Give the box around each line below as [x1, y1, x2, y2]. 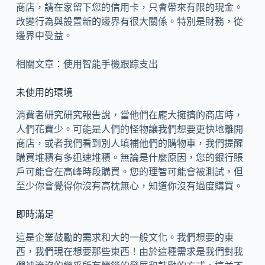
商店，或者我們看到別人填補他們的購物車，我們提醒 [15, 138, 243, 149]
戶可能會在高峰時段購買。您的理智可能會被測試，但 [15, 167, 243, 177]
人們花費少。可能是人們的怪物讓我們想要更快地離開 [15, 124, 243, 135]
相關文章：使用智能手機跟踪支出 [15, 59, 158, 69]
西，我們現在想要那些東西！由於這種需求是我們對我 [15, 247, 243, 257]
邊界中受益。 [15, 30, 73, 41]
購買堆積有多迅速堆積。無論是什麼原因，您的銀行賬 [15, 153, 243, 163]
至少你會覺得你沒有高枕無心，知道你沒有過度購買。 [15, 181, 243, 192]
